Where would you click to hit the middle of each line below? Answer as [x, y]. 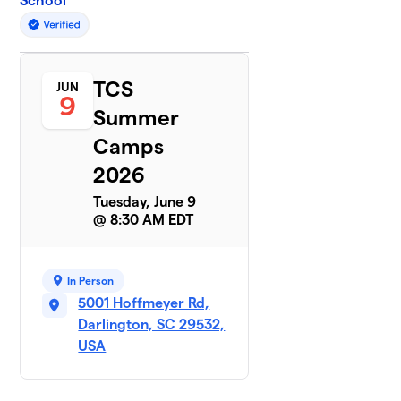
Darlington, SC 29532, [152, 324]
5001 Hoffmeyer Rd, [144, 303]
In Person [91, 280]
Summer [137, 117]
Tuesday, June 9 [145, 201]
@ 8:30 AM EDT [144, 219]
